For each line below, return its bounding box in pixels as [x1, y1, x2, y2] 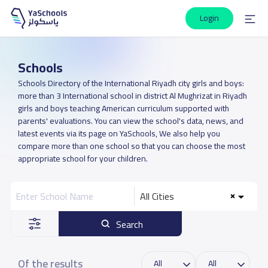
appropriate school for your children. [17, 151, 148, 166]
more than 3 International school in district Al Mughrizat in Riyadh [17, 88, 247, 103]
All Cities [140, 187, 174, 205]
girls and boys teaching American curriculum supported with [17, 100, 229, 116]
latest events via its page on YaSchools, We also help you [17, 126, 220, 141]
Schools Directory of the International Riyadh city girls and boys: [17, 75, 244, 91]
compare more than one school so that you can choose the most [17, 138, 245, 154]
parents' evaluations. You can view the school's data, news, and [17, 113, 243, 129]
